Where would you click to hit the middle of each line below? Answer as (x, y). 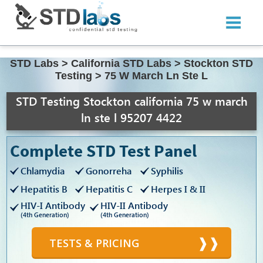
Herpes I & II (178, 189)
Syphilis (167, 171)
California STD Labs (121, 64)
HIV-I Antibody (53, 205)
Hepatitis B (44, 189)
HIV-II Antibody (134, 205)
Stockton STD (218, 64)
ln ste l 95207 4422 (131, 117)
